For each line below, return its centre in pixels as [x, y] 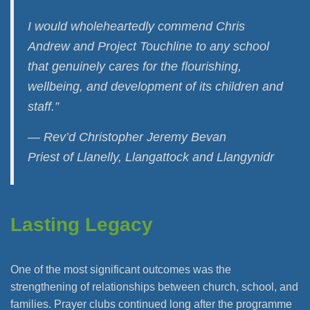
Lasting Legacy [82, 225]
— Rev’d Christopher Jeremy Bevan [127, 137]
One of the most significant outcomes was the [121, 270]
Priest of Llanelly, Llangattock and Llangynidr [153, 157]
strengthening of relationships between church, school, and [154, 287]
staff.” [43, 107]
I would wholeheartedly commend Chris [136, 27]
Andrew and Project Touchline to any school [148, 47]
